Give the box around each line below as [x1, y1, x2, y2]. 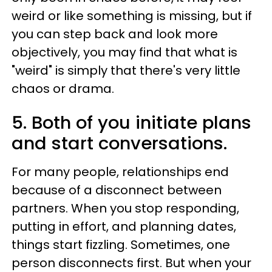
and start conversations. [12, 131, 232, 155]
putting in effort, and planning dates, [12, 218, 236, 235]
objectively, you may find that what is [12, 44, 237, 61]
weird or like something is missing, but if [12, 7, 252, 24]
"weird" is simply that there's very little [12, 62, 240, 79]
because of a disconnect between [12, 182, 222, 199]
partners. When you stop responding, [12, 200, 239, 217]
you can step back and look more [12, 25, 218, 42]
